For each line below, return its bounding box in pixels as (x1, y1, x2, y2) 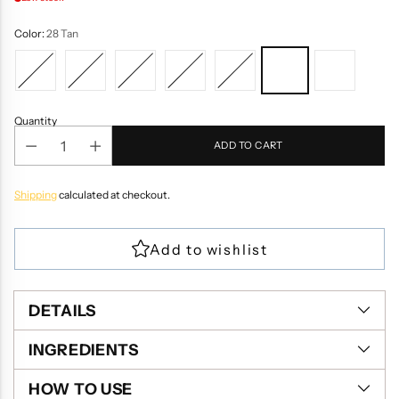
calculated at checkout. (57, 188, 170, 202)
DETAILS (28, 301, 96, 321)
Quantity (14, 114, 57, 128)
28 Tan (46, 27, 78, 41)
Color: (14, 27, 46, 41)
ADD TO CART (214, 139, 283, 152)
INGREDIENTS (28, 340, 139, 360)
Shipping (14, 188, 57, 202)
